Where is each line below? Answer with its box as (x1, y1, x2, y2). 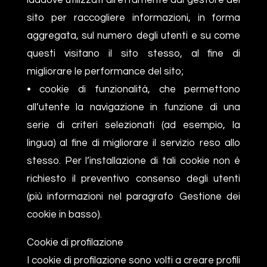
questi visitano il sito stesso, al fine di (26, 48, 241, 59)
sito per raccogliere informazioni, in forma (26, 12, 241, 23)
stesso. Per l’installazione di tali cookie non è (26, 155, 241, 166)
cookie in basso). (26, 209, 102, 220)
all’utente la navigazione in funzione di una (26, 101, 241, 113)
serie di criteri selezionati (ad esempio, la (26, 119, 241, 131)
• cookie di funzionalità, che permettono (26, 83, 241, 95)
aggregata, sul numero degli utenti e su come (26, 30, 241, 41)
